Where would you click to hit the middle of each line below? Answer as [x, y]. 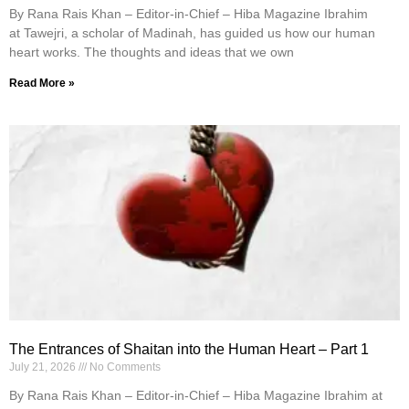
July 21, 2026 [44, 367]
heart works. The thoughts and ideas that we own [152, 52]
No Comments [124, 367]
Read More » [42, 84]
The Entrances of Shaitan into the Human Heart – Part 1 [189, 350]
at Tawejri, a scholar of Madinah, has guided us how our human [192, 33]
